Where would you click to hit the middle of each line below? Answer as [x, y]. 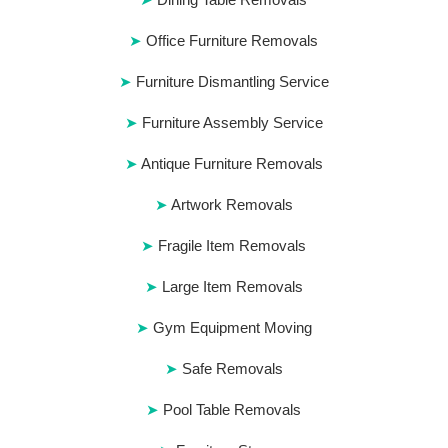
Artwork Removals [231, 204]
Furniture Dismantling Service [232, 81]
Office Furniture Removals [232, 40]
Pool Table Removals [232, 409]
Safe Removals [232, 368]
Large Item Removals [232, 286]
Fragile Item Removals [232, 245]
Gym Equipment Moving [232, 327]
